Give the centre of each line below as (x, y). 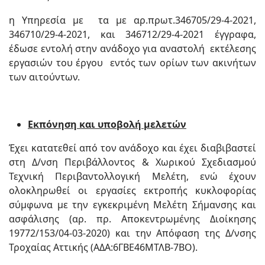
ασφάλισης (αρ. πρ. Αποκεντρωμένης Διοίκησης (132, 219)
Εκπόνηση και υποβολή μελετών (107, 124)
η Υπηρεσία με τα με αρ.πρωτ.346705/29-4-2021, (132, 20)
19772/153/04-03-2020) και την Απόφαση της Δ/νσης (132, 233)
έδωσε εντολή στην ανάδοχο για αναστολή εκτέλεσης (132, 49)
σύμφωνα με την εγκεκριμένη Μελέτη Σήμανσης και (132, 205)
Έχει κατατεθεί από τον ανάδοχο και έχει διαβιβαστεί (132, 148)
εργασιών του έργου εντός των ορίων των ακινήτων (132, 63)
